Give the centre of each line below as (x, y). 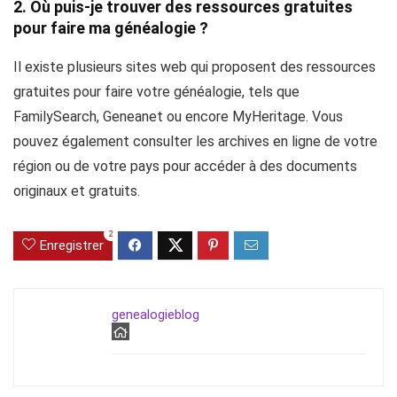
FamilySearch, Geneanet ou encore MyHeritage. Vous (178, 117)
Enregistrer (72, 246)
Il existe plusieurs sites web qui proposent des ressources (195, 67)
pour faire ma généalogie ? (111, 28)
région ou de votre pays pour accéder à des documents (185, 167)
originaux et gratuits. (77, 191)
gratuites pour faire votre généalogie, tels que (156, 92)
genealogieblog (156, 315)
